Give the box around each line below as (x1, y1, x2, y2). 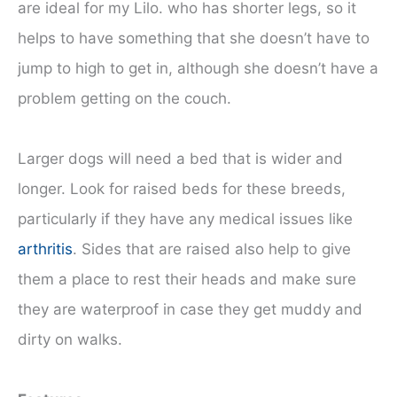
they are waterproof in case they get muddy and (18, 300, 362, 319)
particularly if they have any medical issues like (18, 210, 353, 229)
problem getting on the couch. (18, 90, 231, 108)
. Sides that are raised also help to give (73, 240, 351, 259)
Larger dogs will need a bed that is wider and (18, 150, 343, 168)
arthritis (18, 240, 73, 259)
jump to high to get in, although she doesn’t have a (18, 59, 378, 78)
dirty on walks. (18, 331, 122, 349)
